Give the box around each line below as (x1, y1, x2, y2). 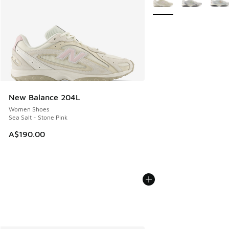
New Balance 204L (9, 93, 80, 102)
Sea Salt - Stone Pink (9, 113, 67, 122)
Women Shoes (9, 105, 49, 113)
